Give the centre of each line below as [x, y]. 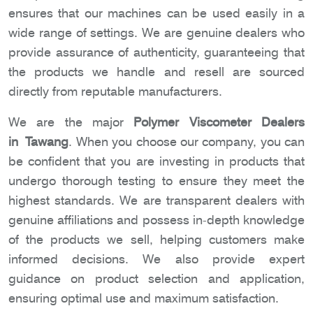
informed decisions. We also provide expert [156, 259]
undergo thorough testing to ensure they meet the [156, 181]
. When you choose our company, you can [187, 142]
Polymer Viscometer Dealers [219, 122]
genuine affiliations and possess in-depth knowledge [156, 220]
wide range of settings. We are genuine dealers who [156, 33]
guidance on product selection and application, [156, 279]
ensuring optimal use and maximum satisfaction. [144, 298]
